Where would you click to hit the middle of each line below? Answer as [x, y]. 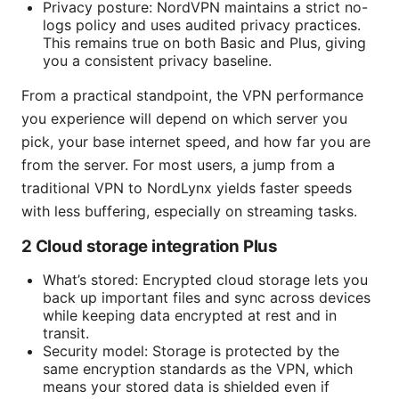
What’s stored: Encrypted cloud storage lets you [205, 280]
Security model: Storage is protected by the [191, 351]
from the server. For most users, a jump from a [178, 165]
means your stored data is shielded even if [186, 387]
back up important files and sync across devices [207, 298]
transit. [66, 334]
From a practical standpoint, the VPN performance [192, 96]
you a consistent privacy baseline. [157, 61]
